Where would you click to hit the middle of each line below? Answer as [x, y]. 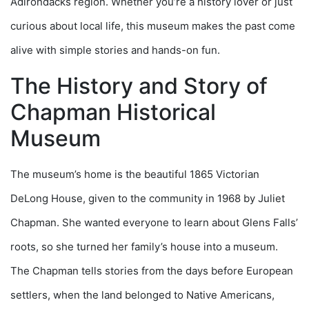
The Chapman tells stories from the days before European [152, 271]
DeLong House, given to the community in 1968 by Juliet [148, 199]
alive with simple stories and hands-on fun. [115, 50]
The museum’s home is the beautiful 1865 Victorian [135, 175]
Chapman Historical [113, 112]
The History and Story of [139, 86]
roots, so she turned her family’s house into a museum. [144, 247]
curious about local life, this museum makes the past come [153, 26]
